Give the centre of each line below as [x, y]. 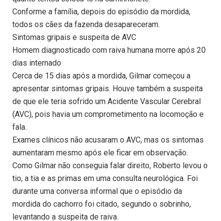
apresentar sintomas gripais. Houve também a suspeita [108, 89]
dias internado [37, 63]
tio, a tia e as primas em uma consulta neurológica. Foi [105, 179]
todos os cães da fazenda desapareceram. [86, 25]
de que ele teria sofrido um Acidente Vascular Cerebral [107, 102]
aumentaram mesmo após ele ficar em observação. [100, 153]
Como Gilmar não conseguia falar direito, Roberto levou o [110, 166]
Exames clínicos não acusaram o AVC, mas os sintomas [108, 140]
